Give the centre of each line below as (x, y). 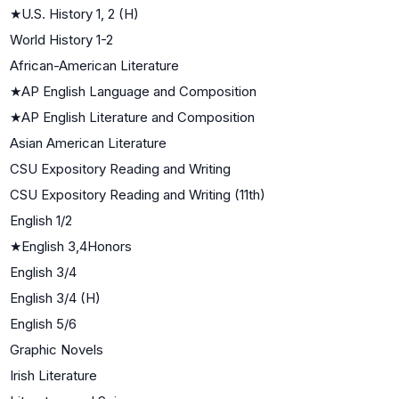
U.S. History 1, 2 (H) (80, 13)
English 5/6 (43, 323)
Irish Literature (53, 375)
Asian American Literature (88, 142)
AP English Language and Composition (139, 91)
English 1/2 (41, 220)
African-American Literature (94, 65)
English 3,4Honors (77, 246)
